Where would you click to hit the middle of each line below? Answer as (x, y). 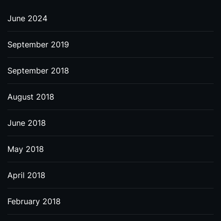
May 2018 (26, 149)
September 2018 (38, 71)
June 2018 (27, 123)
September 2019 (38, 44)
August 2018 (31, 97)
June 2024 (27, 18)
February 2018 (34, 201)
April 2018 (26, 175)
